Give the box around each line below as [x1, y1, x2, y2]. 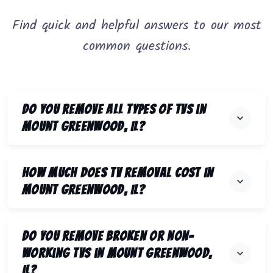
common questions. [82, 36, 191, 58]
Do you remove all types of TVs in [22, 102, 206, 117]
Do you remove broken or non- [22, 229, 194, 244]
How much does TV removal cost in [22, 166, 214, 180]
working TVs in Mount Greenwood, [22, 246, 213, 261]
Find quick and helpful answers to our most [12, 15, 261, 37]
